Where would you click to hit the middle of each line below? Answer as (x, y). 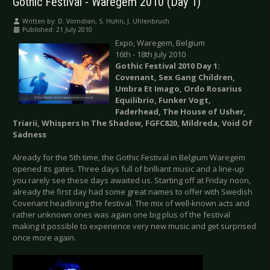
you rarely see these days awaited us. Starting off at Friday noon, (132, 181)
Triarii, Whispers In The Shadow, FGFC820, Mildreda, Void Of (133, 123)
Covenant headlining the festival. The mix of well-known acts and (131, 203)
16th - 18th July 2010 (150, 55)
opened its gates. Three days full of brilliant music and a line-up (128, 169)
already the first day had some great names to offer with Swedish (133, 192)
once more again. (44, 238)
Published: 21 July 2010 (57, 30)
